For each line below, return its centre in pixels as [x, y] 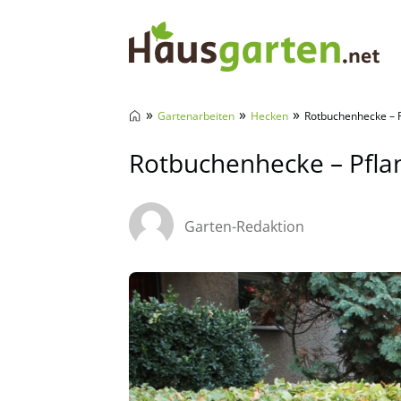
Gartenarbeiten [196, 116]
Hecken [269, 116]
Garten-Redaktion [244, 226]
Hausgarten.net [198, 98]
